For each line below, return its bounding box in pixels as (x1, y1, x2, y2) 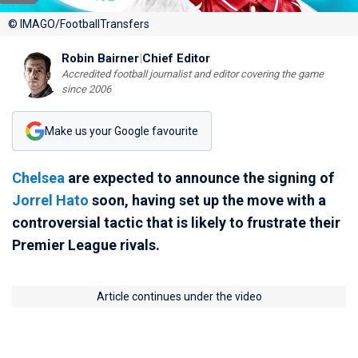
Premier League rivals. (12, 237, 160, 253)
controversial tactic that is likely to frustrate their (12, 214, 340, 231)
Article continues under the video (96, 290, 262, 303)
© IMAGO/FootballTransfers (8, 18, 149, 30)
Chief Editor (142, 51, 210, 66)
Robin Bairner (62, 51, 139, 66)
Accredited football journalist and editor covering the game (62, 68, 324, 80)
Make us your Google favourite (45, 124, 198, 137)
